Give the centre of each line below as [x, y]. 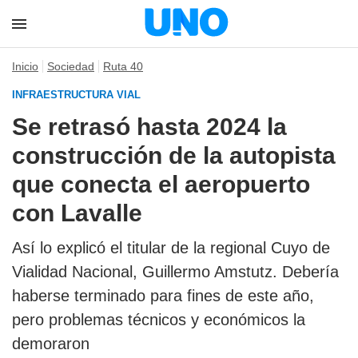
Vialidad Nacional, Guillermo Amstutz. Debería [175, 272]
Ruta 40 [123, 66]
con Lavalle [77, 213]
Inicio [25, 66]
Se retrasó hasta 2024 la [149, 127]
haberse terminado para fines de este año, [163, 296]
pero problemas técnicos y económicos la [159, 320]
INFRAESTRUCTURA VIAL [76, 95]
